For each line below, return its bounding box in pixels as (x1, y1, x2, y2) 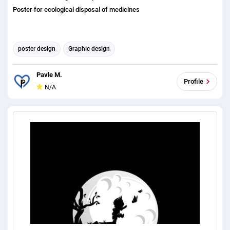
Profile (184, 78, 203, 86)
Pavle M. (36, 70, 62, 79)
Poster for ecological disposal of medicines (13, 5, 140, 13)
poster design (18, 45, 55, 53)
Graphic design (68, 45, 110, 53)
